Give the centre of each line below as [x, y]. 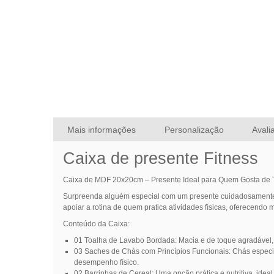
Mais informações [102, 129]
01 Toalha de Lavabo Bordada [124, 241]
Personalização [194, 129]
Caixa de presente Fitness [160, 159]
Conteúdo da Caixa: [96, 224]
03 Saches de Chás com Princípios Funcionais [151, 252]
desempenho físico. [106, 263]
